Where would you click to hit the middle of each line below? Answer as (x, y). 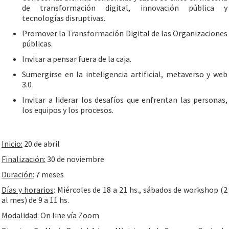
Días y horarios (28, 190)
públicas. (37, 43)
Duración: (18, 174)
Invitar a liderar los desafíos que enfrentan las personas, (125, 100)
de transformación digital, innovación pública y (125, 8)
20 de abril (41, 144)
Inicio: (12, 144)
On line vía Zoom (69, 215)
